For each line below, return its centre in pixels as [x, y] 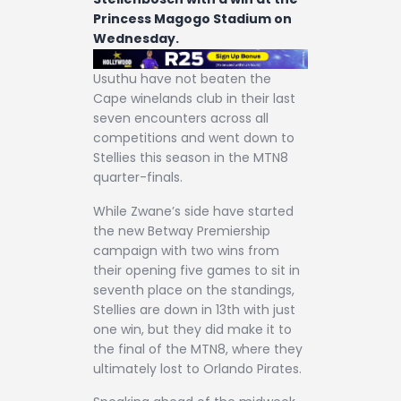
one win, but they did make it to [192, 329]
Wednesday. [136, 38]
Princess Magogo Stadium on [192, 18]
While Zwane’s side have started [193, 211]
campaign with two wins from [186, 250]
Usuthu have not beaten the [182, 79]
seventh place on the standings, [194, 290]
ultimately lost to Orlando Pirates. [197, 368]
